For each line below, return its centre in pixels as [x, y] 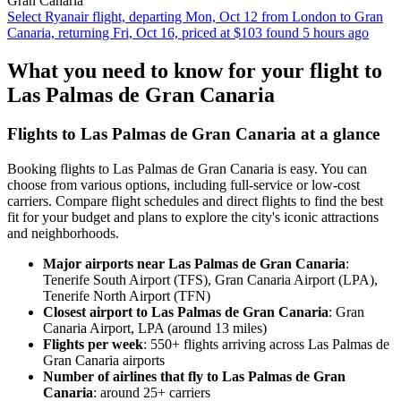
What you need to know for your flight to [195, 70]
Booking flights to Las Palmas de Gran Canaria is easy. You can [187, 169]
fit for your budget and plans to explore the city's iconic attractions [193, 218]
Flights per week [93, 345]
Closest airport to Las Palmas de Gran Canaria [186, 312]
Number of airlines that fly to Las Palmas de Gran [194, 377]
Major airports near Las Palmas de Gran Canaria [194, 264]
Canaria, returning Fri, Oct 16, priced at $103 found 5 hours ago [188, 32]
